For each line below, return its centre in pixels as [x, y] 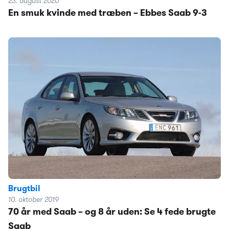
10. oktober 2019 [33, 200]
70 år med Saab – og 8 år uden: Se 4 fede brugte [112, 213]
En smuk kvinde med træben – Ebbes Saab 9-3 [108, 13]
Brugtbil [24, 189]
